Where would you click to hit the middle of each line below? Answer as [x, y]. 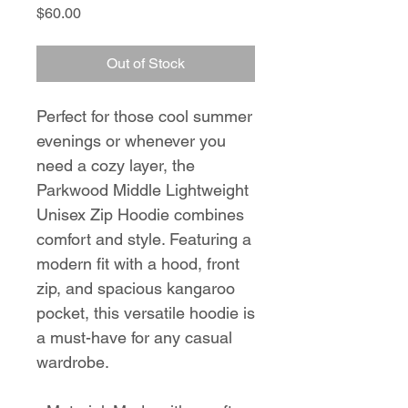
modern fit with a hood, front [138, 264]
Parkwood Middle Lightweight [143, 190]
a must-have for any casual [134, 337]
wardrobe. [73, 362]
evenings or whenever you [131, 141]
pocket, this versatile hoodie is [146, 313]
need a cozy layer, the [116, 165]
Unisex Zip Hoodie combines [140, 214]
